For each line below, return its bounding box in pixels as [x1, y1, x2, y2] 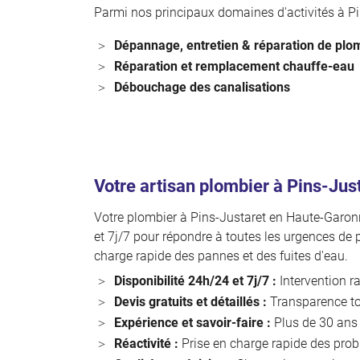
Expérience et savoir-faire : [114, 315, 271, 330]
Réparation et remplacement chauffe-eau [114, 59, 354, 74]
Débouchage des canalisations [114, 80, 290, 95]
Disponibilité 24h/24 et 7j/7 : [114, 273, 276, 288]
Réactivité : [114, 336, 178, 351]
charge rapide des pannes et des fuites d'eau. [94, 248, 348, 264]
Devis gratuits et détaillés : [114, 294, 267, 309]
